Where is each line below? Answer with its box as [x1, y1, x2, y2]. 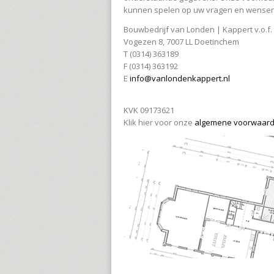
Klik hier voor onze [124, 117, 194, 128]
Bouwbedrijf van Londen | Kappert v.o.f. [124, 24, 272, 35]
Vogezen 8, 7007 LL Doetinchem [124, 36, 239, 47]
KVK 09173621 [124, 105, 174, 116]
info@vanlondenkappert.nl [130, 73, 230, 84]
